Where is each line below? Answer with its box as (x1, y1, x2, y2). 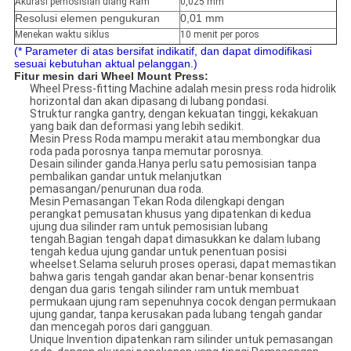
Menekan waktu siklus (14, 29, 110, 41)
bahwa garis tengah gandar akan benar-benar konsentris (29, 270, 314, 284)
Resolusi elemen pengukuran (14, 12, 160, 25)
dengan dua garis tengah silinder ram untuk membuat (29, 283, 299, 296)
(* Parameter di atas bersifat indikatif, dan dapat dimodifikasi (13, 45, 312, 58)
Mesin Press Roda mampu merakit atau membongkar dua (29, 132, 320, 146)
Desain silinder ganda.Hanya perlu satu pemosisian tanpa (29, 157, 317, 171)
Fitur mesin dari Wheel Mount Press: (13, 70, 208, 83)
